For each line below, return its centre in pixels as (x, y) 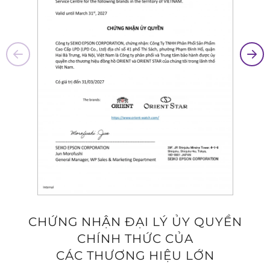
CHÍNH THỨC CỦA (135, 239)
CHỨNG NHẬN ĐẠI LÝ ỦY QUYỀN (135, 222)
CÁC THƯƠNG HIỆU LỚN (135, 256)
